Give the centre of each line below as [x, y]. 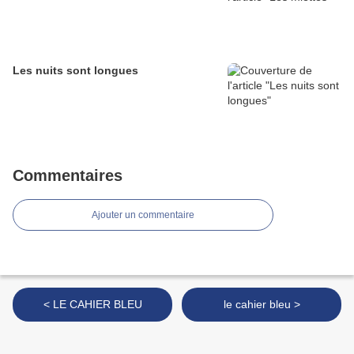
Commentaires [68, 175]
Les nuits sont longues [75, 70]
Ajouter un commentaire [143, 215]
